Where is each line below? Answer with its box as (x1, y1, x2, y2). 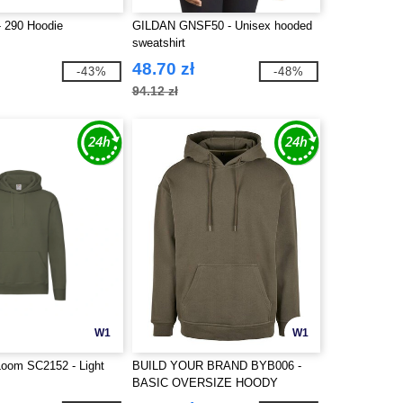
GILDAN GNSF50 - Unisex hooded (131, 19, 312, 32)
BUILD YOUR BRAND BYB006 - (131, 359, 301, 372)
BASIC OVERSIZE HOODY (131, 376, 278, 390)
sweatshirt (131, 36, 185, 49)
